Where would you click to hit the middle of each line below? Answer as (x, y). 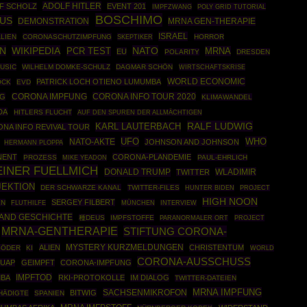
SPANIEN (49, 293)
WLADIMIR (236, 172)
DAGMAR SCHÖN (145, 67)
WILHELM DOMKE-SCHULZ (66, 67)
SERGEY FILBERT (84, 202)
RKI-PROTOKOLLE (91, 278)
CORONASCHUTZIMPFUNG (67, 37)
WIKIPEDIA (36, 51)
